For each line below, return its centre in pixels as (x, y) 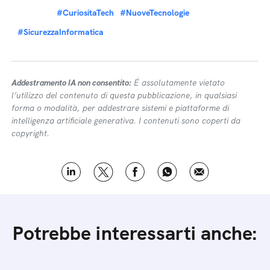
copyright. (30, 133)
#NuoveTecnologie (155, 13)
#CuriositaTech (85, 13)
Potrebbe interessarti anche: (135, 233)
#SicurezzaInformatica (61, 32)
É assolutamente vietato (178, 83)
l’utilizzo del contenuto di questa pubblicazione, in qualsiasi (124, 95)
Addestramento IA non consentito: (71, 83)
